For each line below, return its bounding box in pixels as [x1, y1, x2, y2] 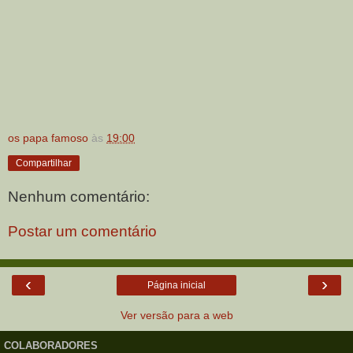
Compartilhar [16, 158, 72, 169]
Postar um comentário [8, 222, 157, 240]
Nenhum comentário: [8, 188, 150, 205]
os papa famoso [8, 132, 88, 145]
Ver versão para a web [120, 308, 233, 321]
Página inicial [147, 279, 206, 291]
